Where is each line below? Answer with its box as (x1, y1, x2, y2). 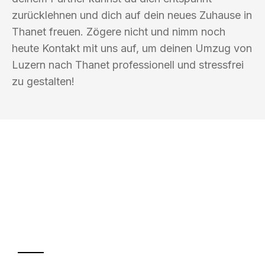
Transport (18, 212, 127, 241)
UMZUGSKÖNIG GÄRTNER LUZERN (18, 173, 215, 184)
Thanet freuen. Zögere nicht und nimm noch (12, 25, 225, 38)
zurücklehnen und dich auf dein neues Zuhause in (12, 8, 252, 21)
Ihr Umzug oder (18, 188, 187, 218)
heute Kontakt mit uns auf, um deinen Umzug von (12, 41, 252, 54)
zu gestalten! (12, 75, 75, 88)
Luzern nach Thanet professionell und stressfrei (12, 58, 244, 71)
